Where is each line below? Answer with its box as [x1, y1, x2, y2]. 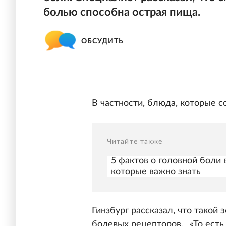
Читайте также [107, 138, 163, 146]
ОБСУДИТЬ [81, 37, 124, 45]
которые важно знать [111, 167, 201, 177]
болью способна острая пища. [43, 7, 200, 18]
